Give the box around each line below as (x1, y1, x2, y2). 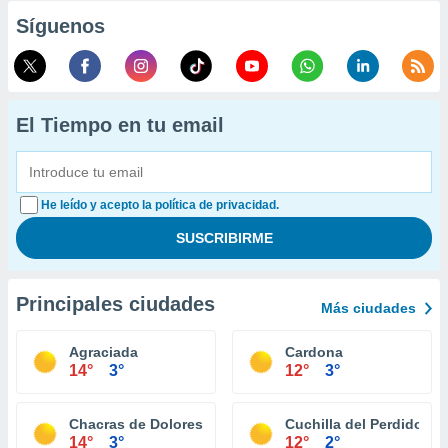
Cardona (285, 344, 343, 360)
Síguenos (16, 15, 105, 37)
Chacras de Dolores (69, 416, 203, 432)
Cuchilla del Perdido (285, 416, 423, 432)
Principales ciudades (16, 293, 215, 315)
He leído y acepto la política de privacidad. (41, 198, 279, 212)
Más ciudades (321, 300, 416, 316)
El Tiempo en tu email (16, 114, 224, 136)
